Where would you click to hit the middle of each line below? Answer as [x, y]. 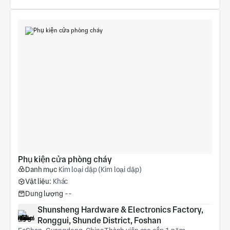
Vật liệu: [38, 181]
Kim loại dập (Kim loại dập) [100, 169]
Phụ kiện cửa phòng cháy [65, 159]
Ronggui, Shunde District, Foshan [99, 220]
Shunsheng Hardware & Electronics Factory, [120, 209]
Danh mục [41, 169]
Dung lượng [44, 194]
